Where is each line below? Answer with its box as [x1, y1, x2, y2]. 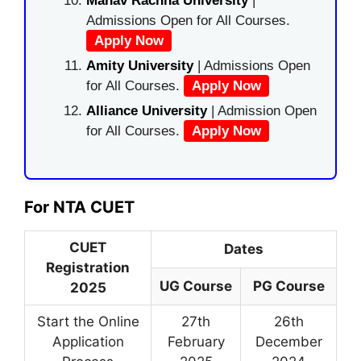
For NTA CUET [24, 197, 135, 217]
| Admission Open [211, 103, 317, 118]
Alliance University [86, 103, 211, 118]
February [167, 333, 225, 350]
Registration [46, 259, 130, 276]
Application [52, 333, 124, 350]
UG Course [160, 277, 232, 294]
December [255, 333, 322, 350]
